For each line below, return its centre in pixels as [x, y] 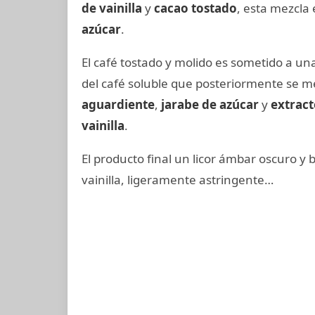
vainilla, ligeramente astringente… [178, 180]
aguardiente [118, 104]
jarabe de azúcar [210, 104]
